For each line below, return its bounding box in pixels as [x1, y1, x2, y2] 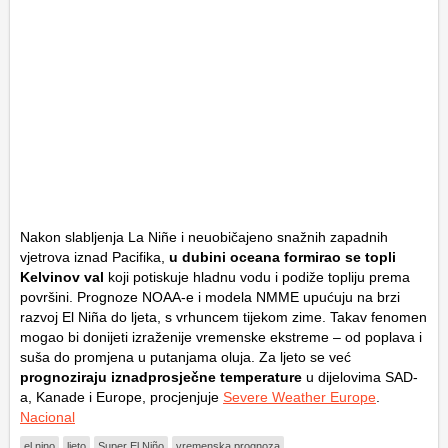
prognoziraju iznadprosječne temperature [20, 368, 302, 385]
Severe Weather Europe [223, 388, 376, 405]
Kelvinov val [20, 268, 104, 285]
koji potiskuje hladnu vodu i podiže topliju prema [104, 268, 410, 285]
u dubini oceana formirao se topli [169, 248, 396, 265]
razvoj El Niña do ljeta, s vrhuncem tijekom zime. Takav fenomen [20, 308, 427, 325]
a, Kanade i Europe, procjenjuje [20, 388, 223, 405]
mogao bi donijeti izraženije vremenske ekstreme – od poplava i [20, 328, 422, 345]
